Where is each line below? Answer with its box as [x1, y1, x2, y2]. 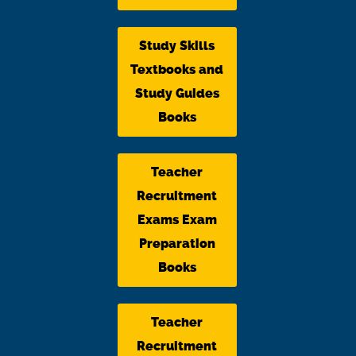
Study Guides [134, 85, 219, 101]
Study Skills [139, 37, 215, 53]
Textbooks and [130, 61, 223, 77]
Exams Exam [137, 211, 217, 227]
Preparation [138, 235, 215, 251]
